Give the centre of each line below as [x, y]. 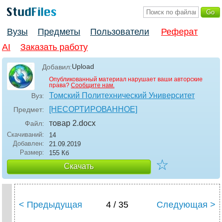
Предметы [59, 32]
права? [60, 85]
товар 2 [63, 123]
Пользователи [120, 32]
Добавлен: [28, 144]
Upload [83, 67]
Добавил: [57, 67]
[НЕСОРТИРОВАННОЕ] [93, 110]
